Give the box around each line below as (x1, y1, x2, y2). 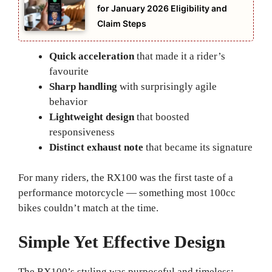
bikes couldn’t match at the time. (18, 202, 158, 214)
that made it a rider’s (134, 50, 225, 62)
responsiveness (49, 126, 115, 138)
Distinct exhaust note (49, 141, 143, 153)
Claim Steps (97, 18, 146, 29)
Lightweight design (49, 110, 134, 123)
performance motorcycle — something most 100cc (18, 187, 236, 199)
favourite (49, 65, 89, 77)
